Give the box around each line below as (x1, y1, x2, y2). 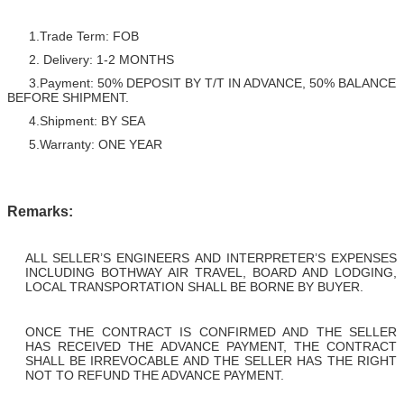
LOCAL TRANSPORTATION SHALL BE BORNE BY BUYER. (25, 279, 363, 294)
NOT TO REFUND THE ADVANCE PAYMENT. (25, 367, 284, 382)
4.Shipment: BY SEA (7, 113, 145, 128)
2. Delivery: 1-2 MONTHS (29, 51, 174, 67)
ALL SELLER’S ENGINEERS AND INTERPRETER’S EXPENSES (25, 250, 397, 265)
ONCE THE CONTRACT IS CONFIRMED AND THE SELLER (25, 324, 397, 339)
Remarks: (7, 203, 73, 219)
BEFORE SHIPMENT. (7, 89, 129, 105)
